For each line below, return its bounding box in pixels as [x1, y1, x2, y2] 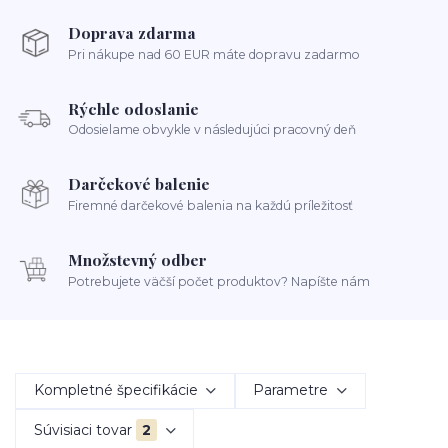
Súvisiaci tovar [33, 420, 132, 439]
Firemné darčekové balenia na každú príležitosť [68, 197, 354, 213]
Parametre [253, 381, 329, 400]
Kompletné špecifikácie [33, 381, 198, 400]
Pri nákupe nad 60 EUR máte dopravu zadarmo [68, 46, 361, 62]
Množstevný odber [68, 248, 208, 270]
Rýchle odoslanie [68, 97, 200, 119]
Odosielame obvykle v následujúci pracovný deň [68, 122, 357, 138]
